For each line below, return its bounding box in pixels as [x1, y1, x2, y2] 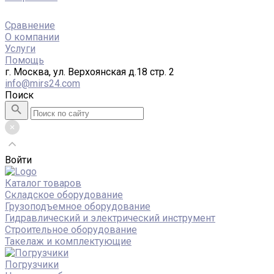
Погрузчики [5, 259, 59, 270]
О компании [5, 31, 59, 43]
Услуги [5, 43, 35, 54]
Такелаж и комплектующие [5, 235, 131, 247]
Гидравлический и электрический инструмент [5, 212, 215, 224]
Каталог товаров [5, 177, 81, 189]
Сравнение [5, 20, 55, 31]
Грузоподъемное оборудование [5, 201, 150, 212]
